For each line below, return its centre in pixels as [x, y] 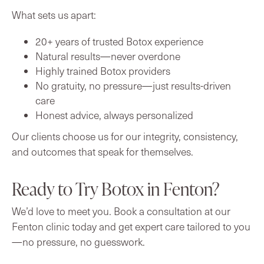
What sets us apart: [54, 14]
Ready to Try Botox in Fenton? [116, 188]
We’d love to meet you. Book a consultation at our [121, 211]
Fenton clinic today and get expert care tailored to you [131, 226]
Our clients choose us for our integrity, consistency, [125, 136]
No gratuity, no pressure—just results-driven [133, 85]
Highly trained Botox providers [103, 70]
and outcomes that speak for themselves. [103, 151]
